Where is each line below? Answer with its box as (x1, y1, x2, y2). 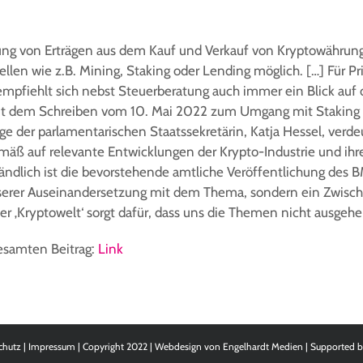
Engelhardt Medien (222, 340, 303, 353)
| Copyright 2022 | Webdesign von (75, 340, 223, 353)
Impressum (28, 340, 75, 353)
